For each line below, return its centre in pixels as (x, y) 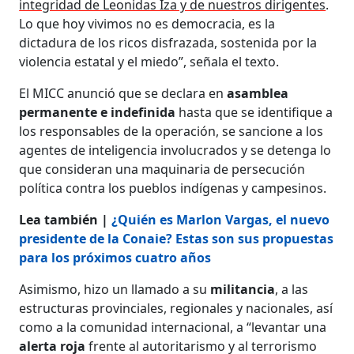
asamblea (256, 93)
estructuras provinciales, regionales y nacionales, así (176, 308)
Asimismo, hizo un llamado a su (115, 289)
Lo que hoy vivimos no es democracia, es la (147, 23)
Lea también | (66, 219)
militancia (243, 289)
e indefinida (138, 112)
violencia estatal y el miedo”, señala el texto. (149, 61)
